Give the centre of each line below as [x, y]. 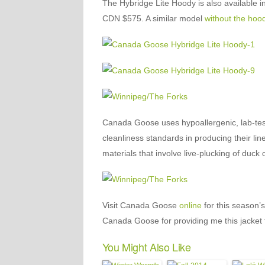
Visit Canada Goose [140, 205]
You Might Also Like [146, 247]
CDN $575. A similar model [153, 18]
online [190, 205]
